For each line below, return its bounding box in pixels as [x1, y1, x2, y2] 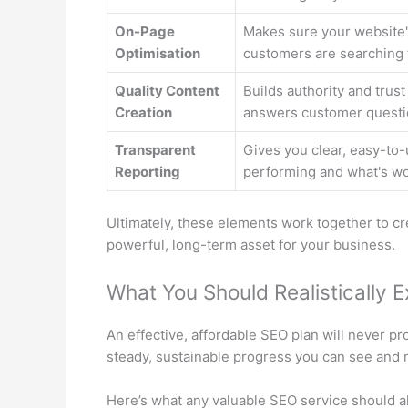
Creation [115, 104, 172, 122]
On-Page [115, 23, 175, 41]
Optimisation [115, 45, 200, 63]
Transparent [115, 141, 196, 159]
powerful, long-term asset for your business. [107, 235, 395, 253]
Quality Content [115, 82, 219, 100]
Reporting [115, 163, 180, 181]
